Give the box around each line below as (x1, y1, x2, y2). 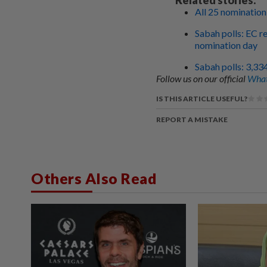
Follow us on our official (156, 72, 247, 84)
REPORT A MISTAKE (156, 114, 228, 124)
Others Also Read (31, 169, 157, 187)
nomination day (195, 39, 257, 51)
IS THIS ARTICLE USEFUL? (156, 94, 247, 103)
